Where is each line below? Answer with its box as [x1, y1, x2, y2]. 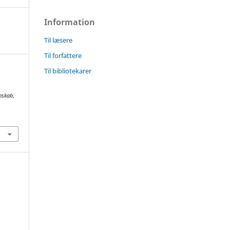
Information [44, 16, 95, 28]
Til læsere [44, 35, 72, 45]
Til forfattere [44, 50, 82, 60]
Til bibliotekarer [44, 66, 91, 75]
